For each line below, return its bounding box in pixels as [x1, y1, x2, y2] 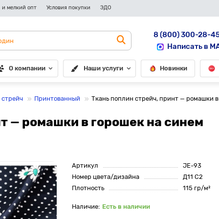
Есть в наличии [102, 203, 151, 210]
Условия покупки [46, 4, 90, 11]
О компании [8, 65, 45, 72]
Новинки [160, 65, 188, 72]
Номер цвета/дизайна [72, 173, 140, 180]
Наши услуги [84, 65, 124, 72]
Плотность [72, 184, 105, 192]
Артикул [72, 162, 99, 169]
